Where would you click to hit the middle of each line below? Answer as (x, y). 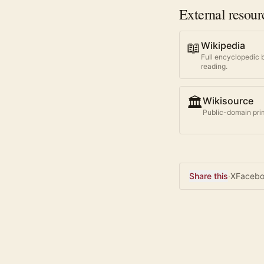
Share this (209, 176)
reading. (214, 67)
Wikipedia (223, 46)
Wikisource (228, 101)
